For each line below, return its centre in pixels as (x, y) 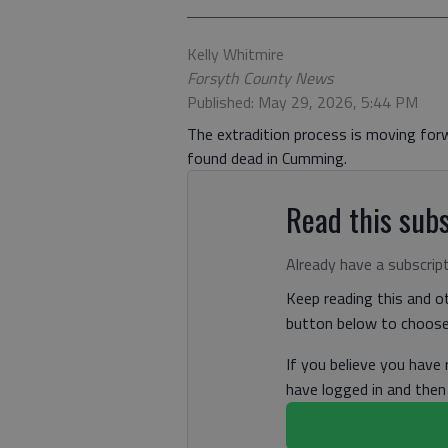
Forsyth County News (260, 78)
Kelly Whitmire (235, 54)
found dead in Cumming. (267, 158)
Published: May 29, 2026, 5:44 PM (302, 102)
